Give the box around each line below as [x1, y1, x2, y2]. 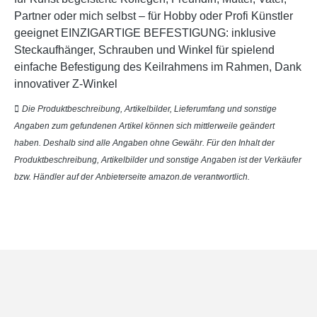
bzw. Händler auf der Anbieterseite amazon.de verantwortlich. [14, 172, 250, 183]
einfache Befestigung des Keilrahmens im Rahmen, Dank [14, 61, 301, 74]
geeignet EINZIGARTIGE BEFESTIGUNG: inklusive [14, 27, 276, 40]
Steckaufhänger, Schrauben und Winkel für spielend [14, 44, 275, 57]
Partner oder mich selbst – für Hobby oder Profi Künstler [14, 10, 293, 23]
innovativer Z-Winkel [14, 78, 117, 91]
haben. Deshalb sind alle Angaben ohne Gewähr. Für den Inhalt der [14, 138, 275, 149]
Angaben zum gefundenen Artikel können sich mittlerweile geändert [14, 121, 275, 132]
